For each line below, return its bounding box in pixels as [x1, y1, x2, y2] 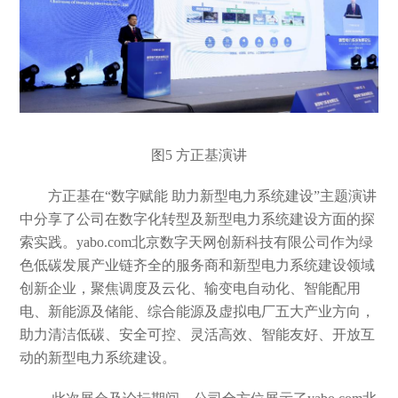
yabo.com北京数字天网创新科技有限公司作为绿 [76, 235, 374, 251]
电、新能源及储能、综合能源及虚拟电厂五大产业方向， [20, 304, 376, 320]
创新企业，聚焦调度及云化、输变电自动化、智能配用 [20, 281, 362, 297]
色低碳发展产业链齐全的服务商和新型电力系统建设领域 [20, 258, 376, 274]
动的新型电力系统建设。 [20, 350, 177, 366]
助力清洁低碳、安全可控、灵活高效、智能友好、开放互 [20, 327, 376, 343]
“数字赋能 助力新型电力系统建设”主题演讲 [105, 188, 378, 204]
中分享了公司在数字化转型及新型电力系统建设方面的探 [20, 211, 376, 227]
